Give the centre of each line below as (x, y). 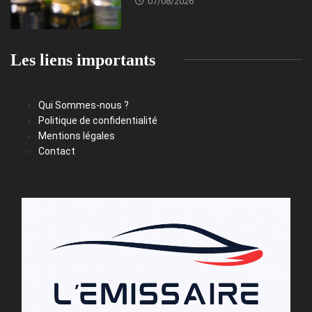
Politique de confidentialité (98, 120)
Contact (57, 151)
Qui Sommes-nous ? (84, 105)
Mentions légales (77, 135)
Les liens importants (83, 60)
